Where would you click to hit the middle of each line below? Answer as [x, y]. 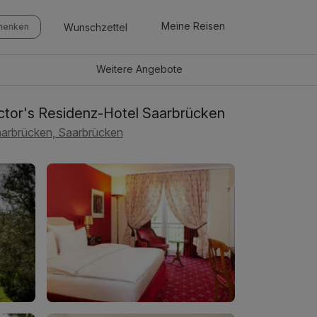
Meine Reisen [193, 26]
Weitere [116, 69]
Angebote [160, 69]
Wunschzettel [96, 27]
